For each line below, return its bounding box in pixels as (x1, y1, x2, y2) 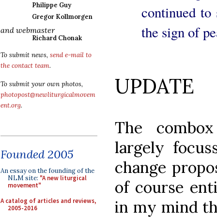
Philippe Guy (32, 1, 71, 9)
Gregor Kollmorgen (32, 13, 93, 21)
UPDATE (115, 73, 194, 99)
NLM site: (8, 174, 40, 182)
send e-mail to (50, 51, 92, 59)
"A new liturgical (40, 174, 87, 182)
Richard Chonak (32, 34, 82, 42)
